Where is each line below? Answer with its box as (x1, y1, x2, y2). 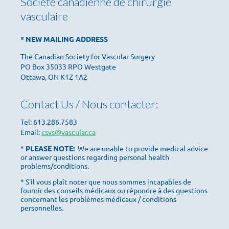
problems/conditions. (20, 161, 89, 170)
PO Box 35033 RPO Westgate (20, 62, 116, 71)
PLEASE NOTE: (26, 144, 75, 153)
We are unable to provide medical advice (75, 144, 208, 153)
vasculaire (20, 9, 68, 23)
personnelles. (20, 203, 63, 212)
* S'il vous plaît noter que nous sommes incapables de (20, 177, 191, 186)
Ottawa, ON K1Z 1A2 (20, 72, 87, 81)
